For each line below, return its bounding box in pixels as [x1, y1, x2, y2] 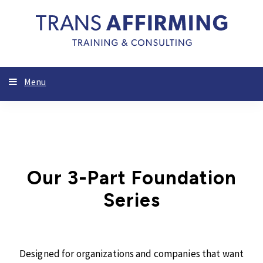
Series [103, 189, 160, 211]
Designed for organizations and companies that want [19, 247, 244, 260]
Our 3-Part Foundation [26, 167, 237, 189]
